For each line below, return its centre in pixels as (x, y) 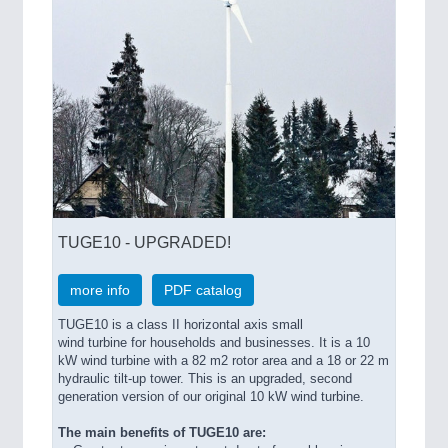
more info (100, 289)
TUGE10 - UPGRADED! (144, 241)
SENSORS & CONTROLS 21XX (110, 55)
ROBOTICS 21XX (65, 34)
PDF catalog (203, 289)
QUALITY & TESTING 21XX (98, 13)
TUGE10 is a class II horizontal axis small (180, 324)
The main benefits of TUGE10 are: (162, 432)
